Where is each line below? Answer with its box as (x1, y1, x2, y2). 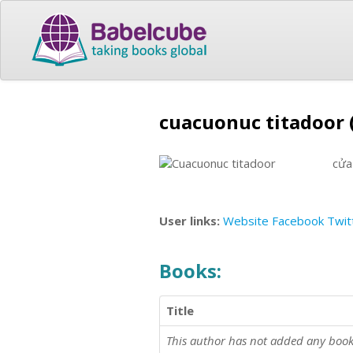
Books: (159, 257, 221, 284)
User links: (159, 213, 223, 229)
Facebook (272, 213, 324, 229)
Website (223, 213, 269, 229)
